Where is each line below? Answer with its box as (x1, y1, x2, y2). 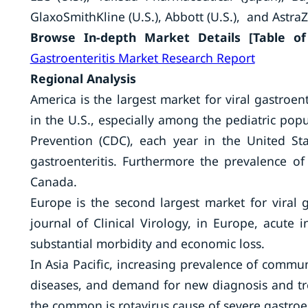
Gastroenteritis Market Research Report (30, 49, 255, 66)
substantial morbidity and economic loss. (30, 235, 265, 252)
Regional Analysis (30, 70, 136, 87)
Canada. (30, 173, 77, 190)
